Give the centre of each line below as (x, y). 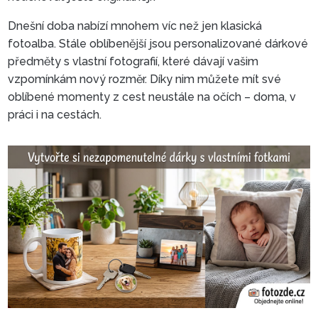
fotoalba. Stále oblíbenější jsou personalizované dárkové (158, 43)
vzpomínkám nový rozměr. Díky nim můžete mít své (145, 79)
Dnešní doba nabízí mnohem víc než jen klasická (135, 26)
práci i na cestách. (55, 114)
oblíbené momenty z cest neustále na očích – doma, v (152, 97)
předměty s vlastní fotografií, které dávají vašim (133, 61)
